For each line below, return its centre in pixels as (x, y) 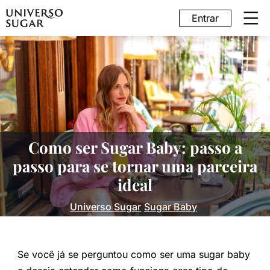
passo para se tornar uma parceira (135, 166)
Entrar (205, 18)
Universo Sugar (105, 206)
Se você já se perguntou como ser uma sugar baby (133, 254)
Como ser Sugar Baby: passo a (135, 147)
